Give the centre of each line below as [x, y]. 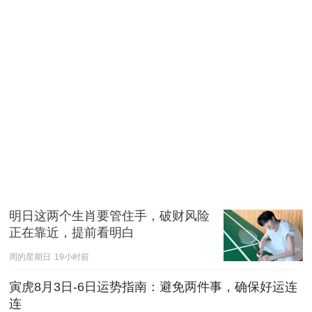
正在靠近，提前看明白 [72, 233]
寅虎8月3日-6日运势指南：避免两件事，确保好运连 [153, 287]
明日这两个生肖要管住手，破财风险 [109, 216]
